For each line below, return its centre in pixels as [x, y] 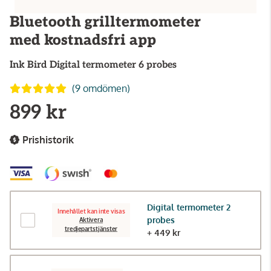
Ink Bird [28, 65]
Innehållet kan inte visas [91, 211]
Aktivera [91, 220]
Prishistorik [48, 140]
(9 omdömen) [101, 88]
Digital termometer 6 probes [113, 65]
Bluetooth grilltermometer [105, 22]
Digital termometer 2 [189, 207]
